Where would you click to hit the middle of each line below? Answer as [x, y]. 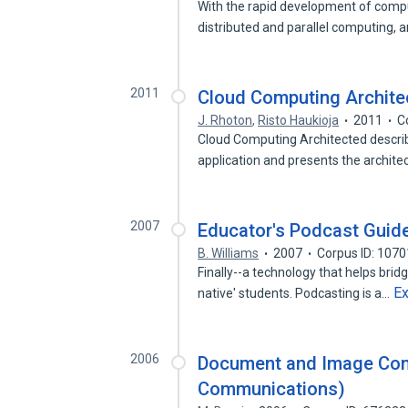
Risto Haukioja [299, 120]
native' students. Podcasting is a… [296, 293]
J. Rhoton [225, 120]
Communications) [272, 389]
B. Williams [229, 253]
